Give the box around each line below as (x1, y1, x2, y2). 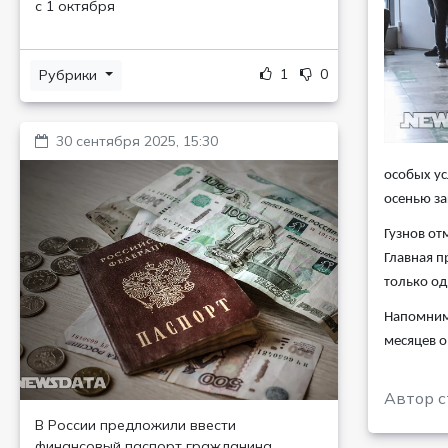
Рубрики (39, 66, 101, 84)
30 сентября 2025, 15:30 (56, 132, 218, 150)
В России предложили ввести (35, 416, 236, 434)
